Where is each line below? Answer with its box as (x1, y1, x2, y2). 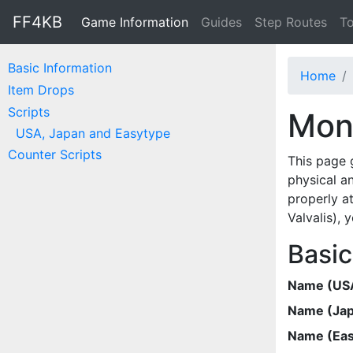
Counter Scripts (8, 147, 102, 162)
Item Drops (8, 82, 74, 98)
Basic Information (8, 60, 112, 76)
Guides (201, 14, 242, 30)
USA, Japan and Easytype (16, 125, 170, 141)
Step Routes (255, 14, 327, 30)
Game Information (81, 14, 188, 30)
